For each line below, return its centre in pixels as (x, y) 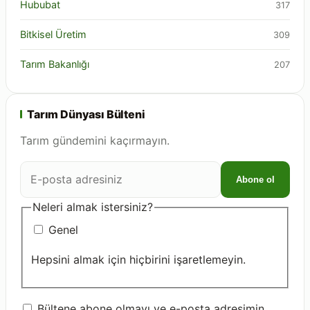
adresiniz (43, 207)
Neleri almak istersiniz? (93, 207)
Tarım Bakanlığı (55, 64)
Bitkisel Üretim (53, 34)
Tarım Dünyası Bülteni (86, 114)
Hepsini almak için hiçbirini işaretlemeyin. (138, 259)
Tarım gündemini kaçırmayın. (95, 140)
